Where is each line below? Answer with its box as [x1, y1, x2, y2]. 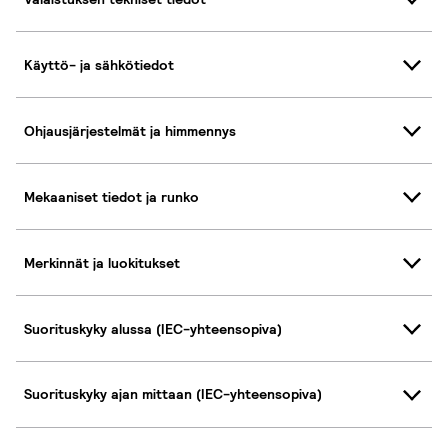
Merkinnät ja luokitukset [24, 253, 180, 272]
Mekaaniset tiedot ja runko [24, 187, 199, 206]
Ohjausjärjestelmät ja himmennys [24, 121, 236, 140]
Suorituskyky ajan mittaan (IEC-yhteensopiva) [24, 385, 322, 404]
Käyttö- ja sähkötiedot [24, 55, 174, 74]
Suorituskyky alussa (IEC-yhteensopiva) [24, 319, 282, 338]
